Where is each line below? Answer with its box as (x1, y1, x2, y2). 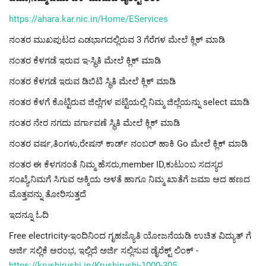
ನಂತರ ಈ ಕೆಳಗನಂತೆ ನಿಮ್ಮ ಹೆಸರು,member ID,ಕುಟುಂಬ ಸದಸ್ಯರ (9, 159, 223, 170)
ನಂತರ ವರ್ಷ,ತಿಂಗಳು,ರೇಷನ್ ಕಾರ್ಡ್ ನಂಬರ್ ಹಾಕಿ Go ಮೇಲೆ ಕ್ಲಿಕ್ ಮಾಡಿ (9, 138, 248, 150)
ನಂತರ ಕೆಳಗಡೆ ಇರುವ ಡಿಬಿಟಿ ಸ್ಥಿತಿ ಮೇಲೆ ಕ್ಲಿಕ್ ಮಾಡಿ (9, 76, 176, 87)
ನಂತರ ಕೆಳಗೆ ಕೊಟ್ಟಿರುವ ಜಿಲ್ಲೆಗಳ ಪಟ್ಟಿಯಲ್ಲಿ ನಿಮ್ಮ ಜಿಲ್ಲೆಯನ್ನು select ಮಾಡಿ (9, 97, 249, 108)
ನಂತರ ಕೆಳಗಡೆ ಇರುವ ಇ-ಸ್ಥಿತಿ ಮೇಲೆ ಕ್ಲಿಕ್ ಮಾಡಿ (9, 55, 161, 66)
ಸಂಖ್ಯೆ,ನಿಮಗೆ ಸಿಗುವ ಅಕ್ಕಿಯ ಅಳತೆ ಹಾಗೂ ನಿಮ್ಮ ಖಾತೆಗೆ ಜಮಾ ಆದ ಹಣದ (9, 174, 250, 185)
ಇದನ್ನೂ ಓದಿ (9, 210, 49, 221)
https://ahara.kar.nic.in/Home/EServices (9, 14, 168, 25)
